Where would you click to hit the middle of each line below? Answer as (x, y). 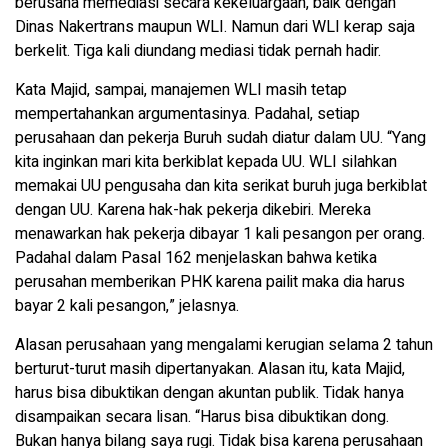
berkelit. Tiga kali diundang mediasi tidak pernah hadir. (198, 51)
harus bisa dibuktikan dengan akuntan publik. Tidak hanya (209, 393)
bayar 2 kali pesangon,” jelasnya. (127, 306)
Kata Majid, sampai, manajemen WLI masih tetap (181, 90)
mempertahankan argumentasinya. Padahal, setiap (187, 114)
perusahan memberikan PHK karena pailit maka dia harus (210, 282)
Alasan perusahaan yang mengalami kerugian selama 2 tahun (224, 345)
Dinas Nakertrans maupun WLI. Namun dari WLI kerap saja (215, 27)
